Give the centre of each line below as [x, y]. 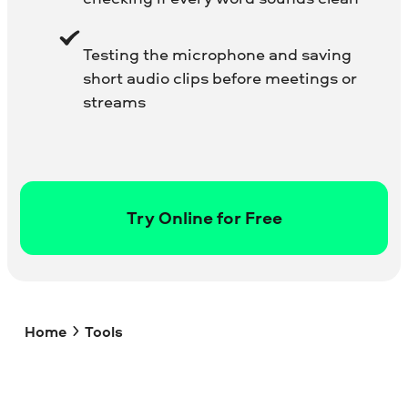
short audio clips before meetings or [220, 77]
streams [115, 101]
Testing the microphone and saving [218, 54]
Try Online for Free [204, 218]
